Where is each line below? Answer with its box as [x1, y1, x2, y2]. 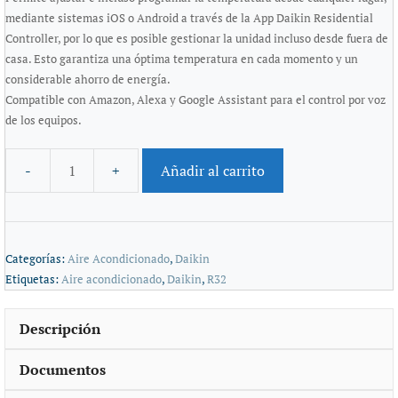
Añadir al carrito [161, 160, 265, 180]
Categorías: [5, 251, 68, 267]
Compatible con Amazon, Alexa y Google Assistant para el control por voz [5, 92, 386, 108]
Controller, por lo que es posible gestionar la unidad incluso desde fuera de [5, 30, 388, 47]
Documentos [20, 359, 106, 379]
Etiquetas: [5, 271, 61, 287]
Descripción [20, 318, 100, 338]
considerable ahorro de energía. [5, 71, 171, 88]
